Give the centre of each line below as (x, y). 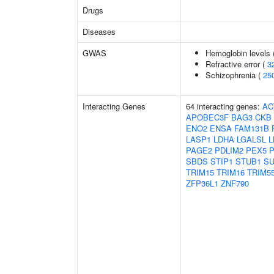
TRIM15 (200, 172)
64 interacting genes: (224, 106)
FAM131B (252, 128)
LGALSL (251, 139)
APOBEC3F (207, 117)
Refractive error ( (236, 64)
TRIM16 (231, 172)
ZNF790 (235, 183)
